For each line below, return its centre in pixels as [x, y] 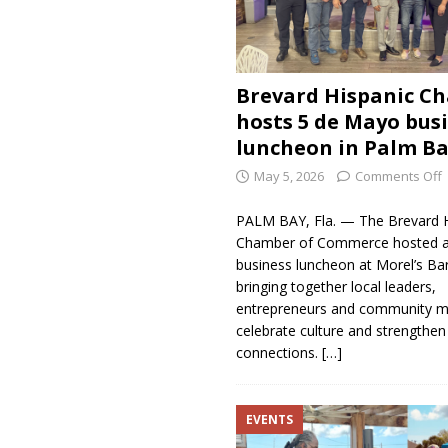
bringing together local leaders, [335, 287]
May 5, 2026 [288, 176]
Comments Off [398, 176]
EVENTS [269, 420]
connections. [278, 353]
